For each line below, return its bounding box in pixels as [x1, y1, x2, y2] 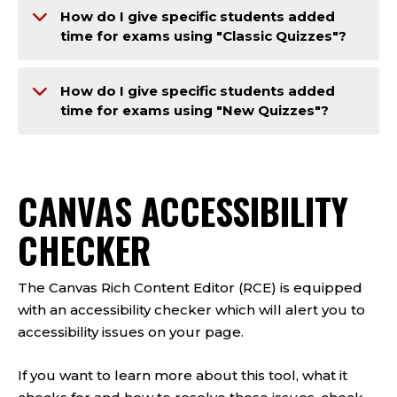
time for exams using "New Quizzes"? [60, 102, 329, 119]
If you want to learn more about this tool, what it [18, 367, 347, 384]
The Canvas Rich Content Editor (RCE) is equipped [18, 279, 362, 296]
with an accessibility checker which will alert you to [18, 301, 365, 318]
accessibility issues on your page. [18, 323, 244, 340]
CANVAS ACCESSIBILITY [18, 184, 348, 237]
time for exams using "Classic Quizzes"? [60, 27, 346, 44]
